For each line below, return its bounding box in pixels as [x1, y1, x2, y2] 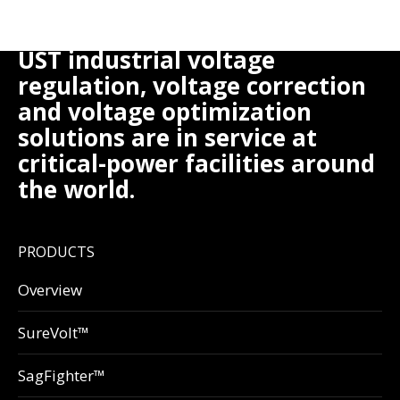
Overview [18, 279, 82, 301]
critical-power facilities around [18, 147, 375, 180]
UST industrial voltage [18, 44, 275, 77]
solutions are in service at [18, 121, 317, 154]
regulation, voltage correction [18, 70, 366, 103]
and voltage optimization [18, 96, 312, 129]
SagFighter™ [18, 365, 105, 387]
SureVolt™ [18, 322, 89, 344]
